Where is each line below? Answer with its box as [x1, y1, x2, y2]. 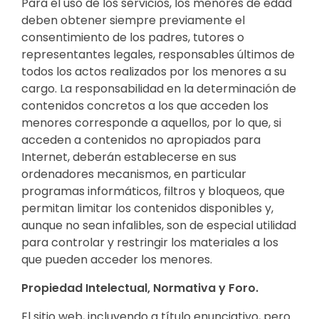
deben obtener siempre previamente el [21, 11, 245, 28]
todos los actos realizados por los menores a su [21, 63, 286, 80]
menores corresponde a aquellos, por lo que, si [21, 114, 281, 131]
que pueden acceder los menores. [21, 251, 212, 268]
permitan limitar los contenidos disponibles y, [21, 199, 273, 216]
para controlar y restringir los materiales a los [21, 234, 278, 251]
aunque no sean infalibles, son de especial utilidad [21, 216, 296, 234]
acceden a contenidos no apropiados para [21, 131, 261, 148]
